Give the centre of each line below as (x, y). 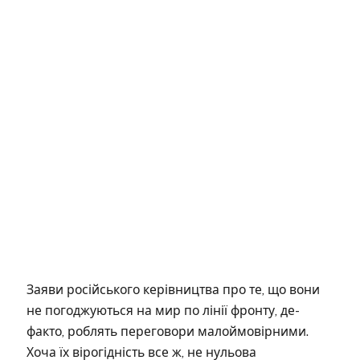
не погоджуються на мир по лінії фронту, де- (163, 310)
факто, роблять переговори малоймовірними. (168, 331)
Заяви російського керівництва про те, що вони (173, 289)
